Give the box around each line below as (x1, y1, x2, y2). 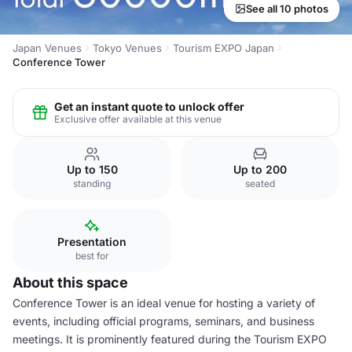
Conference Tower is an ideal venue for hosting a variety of (13, 296, 315, 310)
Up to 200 (233, 163, 287, 176)
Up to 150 (66, 163, 118, 176)
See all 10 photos (246, 2, 328, 15)
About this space (13, 274, 128, 291)
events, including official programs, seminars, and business (13, 314, 314, 328)
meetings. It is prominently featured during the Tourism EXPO (13, 332, 327, 346)
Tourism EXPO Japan (173, 42, 274, 54)
